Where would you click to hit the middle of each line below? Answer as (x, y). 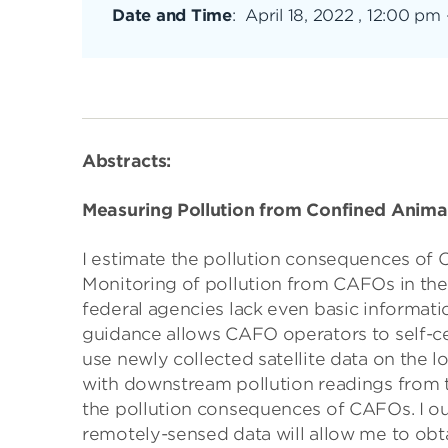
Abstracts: (126, 161)
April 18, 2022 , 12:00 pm (343, 15)
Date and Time (172, 15)
